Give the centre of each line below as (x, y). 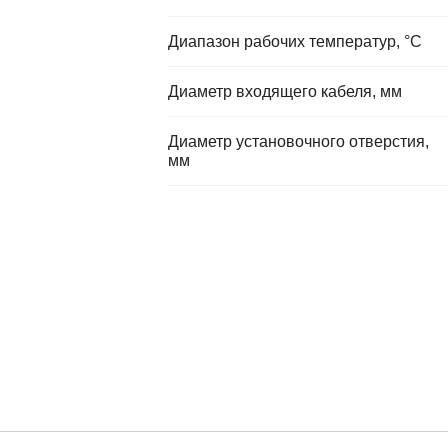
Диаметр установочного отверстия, (298, 141)
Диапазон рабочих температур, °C (295, 41)
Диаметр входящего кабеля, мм (285, 91)
